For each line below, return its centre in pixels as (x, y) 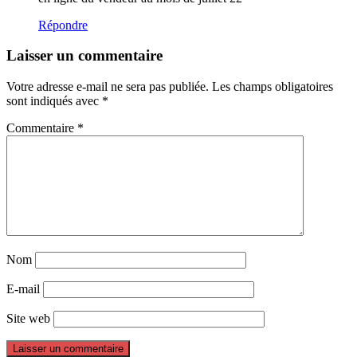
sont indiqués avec (54, 101)
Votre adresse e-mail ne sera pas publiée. (108, 87)
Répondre (63, 25)
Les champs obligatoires (273, 87)
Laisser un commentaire (84, 56)
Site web (28, 319)
